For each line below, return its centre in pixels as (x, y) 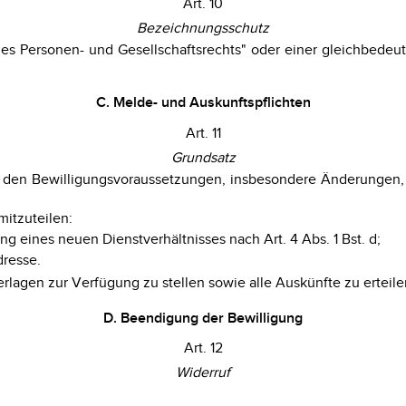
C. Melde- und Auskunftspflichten (203, 103)
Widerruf (203, 373)
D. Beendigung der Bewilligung (203, 318)
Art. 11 (203, 133)
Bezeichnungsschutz (203, 28)
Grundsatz (203, 158)
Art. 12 (203, 349)
